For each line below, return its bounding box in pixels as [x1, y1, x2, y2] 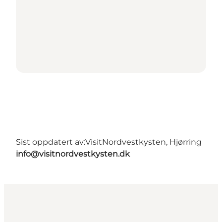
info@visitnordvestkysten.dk [16, 149, 130, 159]
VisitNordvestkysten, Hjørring [85, 137, 202, 147]
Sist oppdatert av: [16, 137, 85, 147]
